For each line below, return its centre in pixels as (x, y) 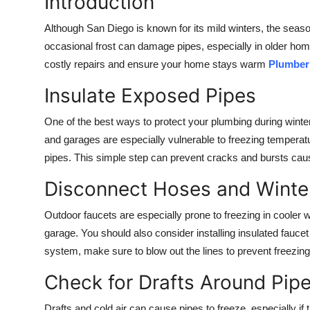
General (30, 288)
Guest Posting (47, 51)
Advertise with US (58, 84)
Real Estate (40, 254)
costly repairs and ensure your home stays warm (156, 64)
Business (33, 152)
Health (27, 17)
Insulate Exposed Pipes (150, 95)
